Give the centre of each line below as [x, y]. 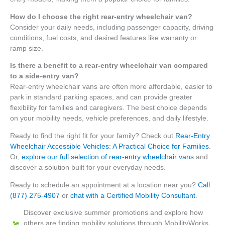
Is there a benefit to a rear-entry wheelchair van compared [109, 66]
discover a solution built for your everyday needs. [88, 168]
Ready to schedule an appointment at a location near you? [104, 185]
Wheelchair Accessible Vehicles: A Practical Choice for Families [109, 147]
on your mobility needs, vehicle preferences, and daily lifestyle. [109, 119]
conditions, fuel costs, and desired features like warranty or [103, 38]
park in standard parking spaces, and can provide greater [101, 97]
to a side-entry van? [44, 76]
